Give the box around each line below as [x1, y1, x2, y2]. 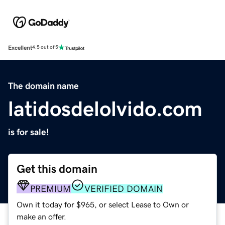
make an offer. [17, 212, 66, 220]
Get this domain [17, 163, 97, 175]
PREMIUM [30, 184, 71, 193]
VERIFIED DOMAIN [84, 184, 163, 193]
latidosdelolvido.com [8, 98, 202, 120]
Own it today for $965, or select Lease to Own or [17, 200, 189, 208]
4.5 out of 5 [32, 45, 58, 50]
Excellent [8, 44, 32, 51]
